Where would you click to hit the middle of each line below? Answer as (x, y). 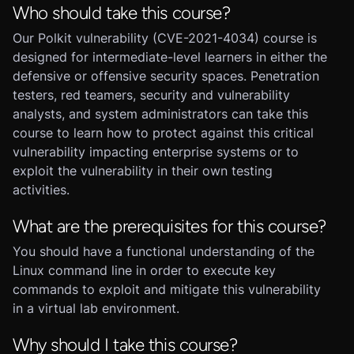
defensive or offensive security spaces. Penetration (166, 76)
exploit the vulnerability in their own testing (143, 171)
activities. (41, 190)
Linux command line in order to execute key (144, 270)
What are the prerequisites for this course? (169, 226)
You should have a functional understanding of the (164, 251)
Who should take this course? (122, 13)
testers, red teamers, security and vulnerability (151, 95)
